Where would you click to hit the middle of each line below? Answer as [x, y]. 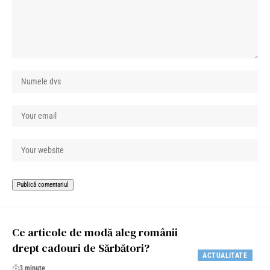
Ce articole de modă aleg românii [95, 233]
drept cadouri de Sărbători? [81, 248]
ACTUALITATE [225, 255]
